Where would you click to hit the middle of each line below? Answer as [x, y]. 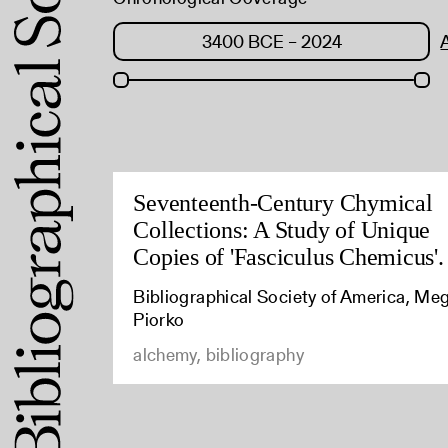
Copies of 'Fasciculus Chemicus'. [288, 257]
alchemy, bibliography [218, 355]
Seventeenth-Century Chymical [283, 203]
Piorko [159, 320]
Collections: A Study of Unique [282, 230]
